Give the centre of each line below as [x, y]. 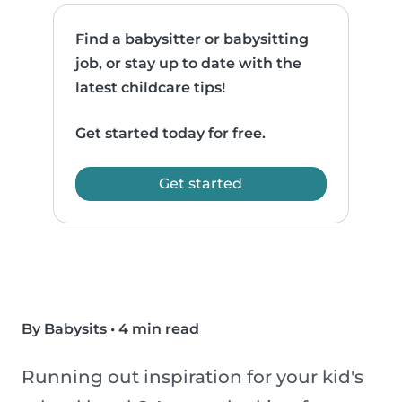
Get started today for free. [171, 134]
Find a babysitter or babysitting [192, 39]
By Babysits [64, 329]
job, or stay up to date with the [189, 64]
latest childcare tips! [151, 88]
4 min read [159, 329]
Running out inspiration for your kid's [192, 377]
